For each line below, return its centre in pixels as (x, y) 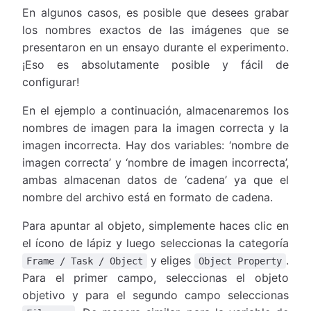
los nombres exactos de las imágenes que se (155, 30)
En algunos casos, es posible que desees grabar (155, 12)
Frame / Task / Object (85, 261)
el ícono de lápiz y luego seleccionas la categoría (155, 243)
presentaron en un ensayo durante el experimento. (155, 47)
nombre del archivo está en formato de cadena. (148, 197)
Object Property (240, 261)
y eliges (171, 260)
